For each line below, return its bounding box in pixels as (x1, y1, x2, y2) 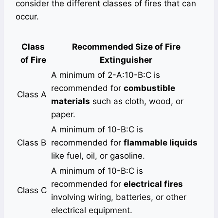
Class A (17, 89, 47, 99)
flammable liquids (124, 137, 198, 147)
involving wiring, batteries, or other (51, 192, 186, 202)
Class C (17, 185, 47, 195)
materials (51, 96, 90, 106)
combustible (124, 83, 175, 93)
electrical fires (124, 179, 183, 189)
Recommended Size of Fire (72, 41, 181, 52)
